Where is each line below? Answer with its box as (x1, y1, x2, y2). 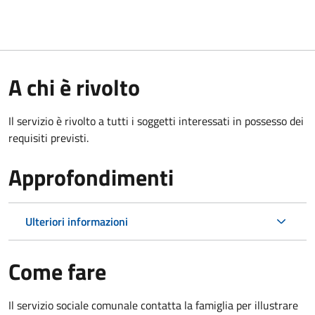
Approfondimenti (8, 160, 174, 194)
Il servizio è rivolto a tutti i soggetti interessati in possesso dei (8, 112, 304, 129)
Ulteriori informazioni (25, 212, 128, 230)
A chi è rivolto (8, 70, 140, 104)
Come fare (8, 254, 106, 288)
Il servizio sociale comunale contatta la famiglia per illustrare (8, 296, 298, 314)
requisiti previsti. (8, 129, 89, 146)
